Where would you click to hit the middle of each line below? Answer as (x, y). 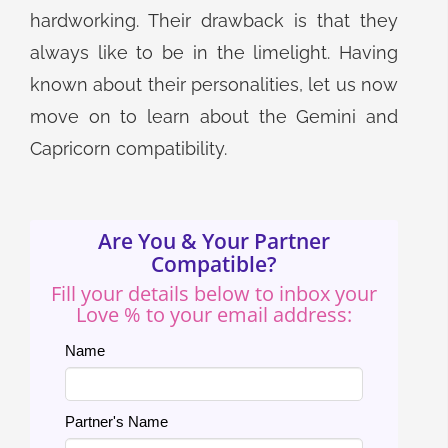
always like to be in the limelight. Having (214, 52)
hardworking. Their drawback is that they (214, 20)
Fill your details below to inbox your (214, 293)
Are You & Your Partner (214, 241)
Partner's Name (116, 421)
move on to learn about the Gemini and (214, 116)
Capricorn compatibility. (128, 148)
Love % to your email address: (214, 314)
